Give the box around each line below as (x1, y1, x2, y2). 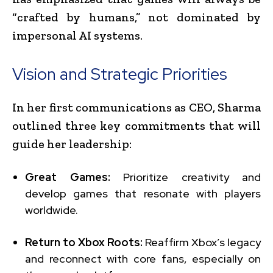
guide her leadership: (12, 136, 132, 151)
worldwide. (25, 202, 78, 217)
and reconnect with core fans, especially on (25, 251, 261, 266)
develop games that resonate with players (25, 186, 261, 200)
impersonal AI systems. (12, 27, 143, 43)
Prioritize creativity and (110, 169, 261, 184)
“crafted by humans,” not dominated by (12, 9, 261, 24)
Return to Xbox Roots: (25, 235, 143, 249)
